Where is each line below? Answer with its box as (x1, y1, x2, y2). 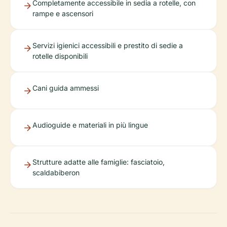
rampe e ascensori (32, 9, 93, 18)
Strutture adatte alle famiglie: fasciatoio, (32, 157, 165, 166)
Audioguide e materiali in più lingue (32, 120, 148, 129)
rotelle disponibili (32, 51, 88, 60)
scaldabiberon (32, 168, 80, 177)
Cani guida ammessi (32, 83, 99, 92)
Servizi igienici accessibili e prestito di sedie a (32, 41, 183, 50)
